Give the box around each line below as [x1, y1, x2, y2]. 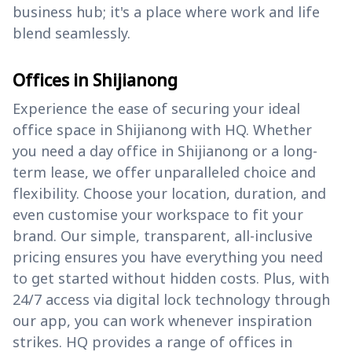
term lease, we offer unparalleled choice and [13, 163, 316, 182]
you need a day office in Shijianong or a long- [13, 141, 317, 161]
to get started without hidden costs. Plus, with [13, 269, 329, 288]
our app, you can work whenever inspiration [13, 311, 312, 331]
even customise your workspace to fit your [13, 205, 303, 225]
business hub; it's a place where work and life [13, 2, 320, 22]
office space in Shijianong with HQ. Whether [13, 120, 312, 140]
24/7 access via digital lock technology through [13, 290, 330, 310]
